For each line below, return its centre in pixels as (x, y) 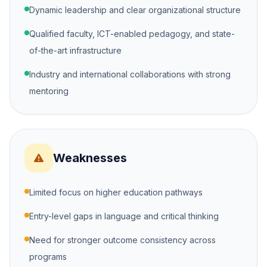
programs (48, 257)
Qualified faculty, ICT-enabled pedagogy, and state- (132, 34)
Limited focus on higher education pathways (116, 192)
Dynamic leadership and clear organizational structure (135, 10)
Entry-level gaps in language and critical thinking (124, 216)
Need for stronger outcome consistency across (122, 240)
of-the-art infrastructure (75, 50)
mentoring (49, 91)
